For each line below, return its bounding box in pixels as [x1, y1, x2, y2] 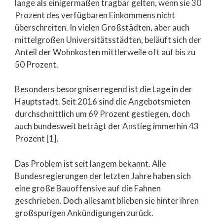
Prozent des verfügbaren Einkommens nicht [15, 9, 175, 20]
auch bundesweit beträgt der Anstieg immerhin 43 [15, 121, 199, 131]
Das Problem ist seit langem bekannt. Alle [15, 158, 166, 169]
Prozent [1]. [15, 133, 59, 144]
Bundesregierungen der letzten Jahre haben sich [15, 170, 191, 181]
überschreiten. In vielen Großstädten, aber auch [15, 22, 189, 33]
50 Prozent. [15, 59, 58, 70]
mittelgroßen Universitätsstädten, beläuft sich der [15, 34, 201, 45]
